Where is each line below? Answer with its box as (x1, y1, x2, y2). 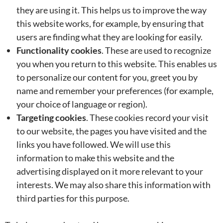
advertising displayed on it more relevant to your (16, 166, 203, 177)
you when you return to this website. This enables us (16, 58, 217, 69)
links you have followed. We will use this (16, 139, 171, 150)
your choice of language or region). (16, 99, 147, 110)
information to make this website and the (16, 152, 174, 163)
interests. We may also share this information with (16, 179, 211, 190)
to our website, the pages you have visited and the (16, 125, 207, 136)
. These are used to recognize (101, 45, 211, 56)
